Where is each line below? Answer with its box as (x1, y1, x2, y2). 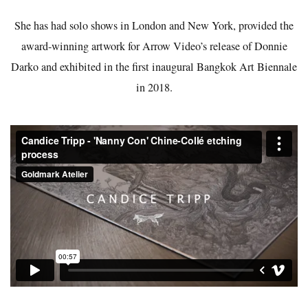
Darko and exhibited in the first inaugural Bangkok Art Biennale (11, 59, 297, 74)
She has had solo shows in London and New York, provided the (14, 18, 294, 33)
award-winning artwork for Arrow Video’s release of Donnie (21, 38, 287, 54)
